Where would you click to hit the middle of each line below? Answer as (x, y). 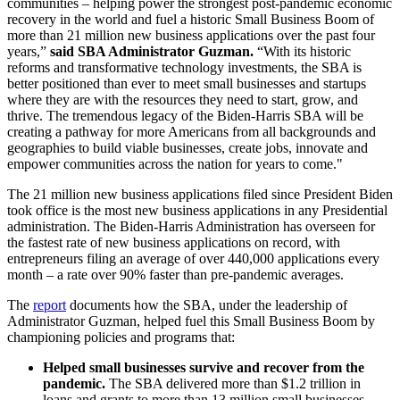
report (50, 304)
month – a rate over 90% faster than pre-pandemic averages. (175, 274)
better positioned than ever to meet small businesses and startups (187, 83)
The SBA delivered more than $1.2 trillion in (235, 383)
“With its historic (304, 51)
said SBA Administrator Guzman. (154, 51)
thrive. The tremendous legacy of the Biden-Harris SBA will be (185, 115)
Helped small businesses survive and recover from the (204, 367)
